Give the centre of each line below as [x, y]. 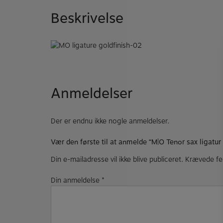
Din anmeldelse [76, 180]
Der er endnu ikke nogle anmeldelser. [110, 121]
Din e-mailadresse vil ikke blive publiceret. [117, 159]
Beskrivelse [87, 18]
